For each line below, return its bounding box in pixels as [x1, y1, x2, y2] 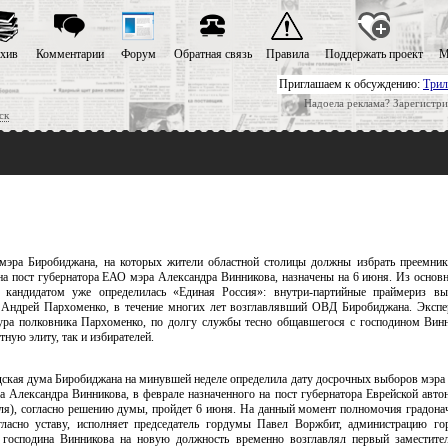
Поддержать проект [324, 47, 423, 61]
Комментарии [35, 47, 104, 61]
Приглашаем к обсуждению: [279, 77, 423, 91]
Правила [265, 47, 309, 61]
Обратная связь [173, 47, 252, 61]
